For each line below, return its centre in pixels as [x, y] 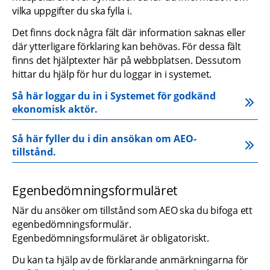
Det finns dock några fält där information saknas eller [129, 32]
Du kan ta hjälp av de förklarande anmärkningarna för [130, 260]
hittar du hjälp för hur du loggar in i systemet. [112, 74]
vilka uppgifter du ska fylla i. [72, 11]
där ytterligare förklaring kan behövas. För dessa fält [127, 46]
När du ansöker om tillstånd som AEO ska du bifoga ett [132, 211]
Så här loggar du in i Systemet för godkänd [114, 96]
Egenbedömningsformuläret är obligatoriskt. [111, 238]
